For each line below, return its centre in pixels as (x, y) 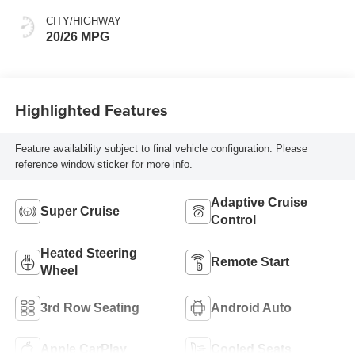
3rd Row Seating (90, 308)
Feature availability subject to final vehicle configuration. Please (161, 148)
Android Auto (251, 308)
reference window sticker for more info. (103, 164)
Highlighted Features (91, 109)
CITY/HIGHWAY (83, 21)
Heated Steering (88, 254)
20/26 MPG (77, 37)
